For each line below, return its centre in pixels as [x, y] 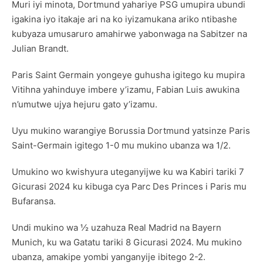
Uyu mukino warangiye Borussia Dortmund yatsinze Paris [131, 131]
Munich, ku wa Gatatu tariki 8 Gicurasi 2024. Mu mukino [127, 242]
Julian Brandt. [40, 49]
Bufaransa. [34, 201]
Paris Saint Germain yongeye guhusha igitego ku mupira [128, 75]
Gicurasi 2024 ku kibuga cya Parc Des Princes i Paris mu [129, 187]
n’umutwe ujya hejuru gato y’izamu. [85, 104]
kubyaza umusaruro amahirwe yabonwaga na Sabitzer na [129, 34]
